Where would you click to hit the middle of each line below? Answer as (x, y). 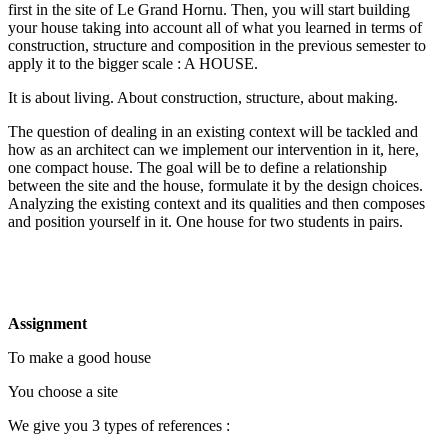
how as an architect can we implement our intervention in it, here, (213, 149)
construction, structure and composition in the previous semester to (217, 45)
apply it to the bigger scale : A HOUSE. (133, 63)
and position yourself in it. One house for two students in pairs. (205, 221)
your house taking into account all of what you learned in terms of (215, 27)
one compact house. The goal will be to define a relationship (197, 167)
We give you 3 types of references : (119, 425)
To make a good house (79, 357)
